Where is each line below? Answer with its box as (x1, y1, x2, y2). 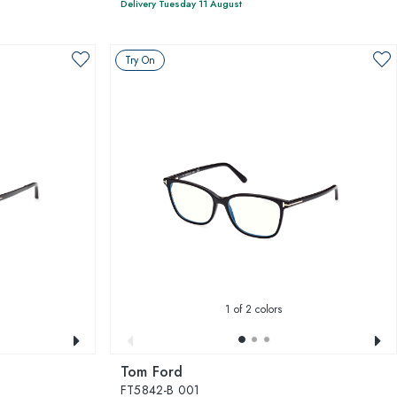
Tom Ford (121, 362, 183, 382)
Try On (125, 52, 155, 68)
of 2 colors (230, 301, 282, 317)
